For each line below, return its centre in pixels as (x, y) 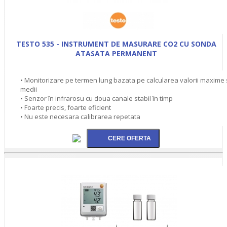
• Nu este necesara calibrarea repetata (80, 116)
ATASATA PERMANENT (116, 53)
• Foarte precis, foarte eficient (66, 107)
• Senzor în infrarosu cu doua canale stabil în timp (97, 98)
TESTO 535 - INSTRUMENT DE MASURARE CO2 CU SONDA (116, 44)
